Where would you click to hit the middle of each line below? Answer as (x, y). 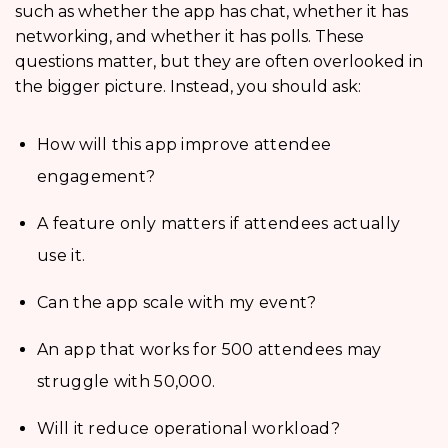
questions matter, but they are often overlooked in (219, 62)
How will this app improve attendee (184, 145)
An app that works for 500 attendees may (209, 350)
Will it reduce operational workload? (188, 429)
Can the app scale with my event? (177, 303)
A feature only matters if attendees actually (219, 224)
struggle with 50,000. (126, 382)
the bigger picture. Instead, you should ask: (188, 87)
